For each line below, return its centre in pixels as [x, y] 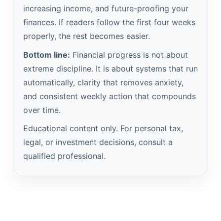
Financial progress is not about [129, 55]
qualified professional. [64, 156]
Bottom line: [47, 55]
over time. [42, 110]
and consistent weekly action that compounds [110, 96]
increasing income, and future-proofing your [106, 9]
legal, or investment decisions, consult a [98, 142]
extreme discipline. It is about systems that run [110, 68]
